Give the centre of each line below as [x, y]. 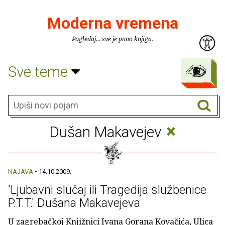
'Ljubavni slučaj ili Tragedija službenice [107, 190]
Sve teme [40, 71]
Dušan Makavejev [107, 132]
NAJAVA [21, 172]
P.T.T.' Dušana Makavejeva [74, 203]
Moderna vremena [113, 23]
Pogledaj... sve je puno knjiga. [113, 39]
